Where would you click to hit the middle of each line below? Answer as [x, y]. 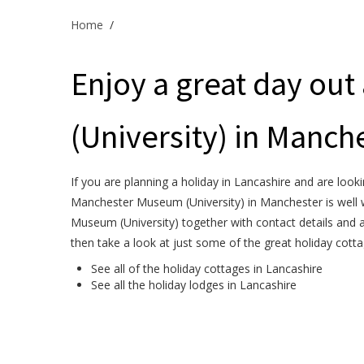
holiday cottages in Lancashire [243, 269]
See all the [120, 285]
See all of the [127, 269]
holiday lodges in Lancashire [223, 285]
